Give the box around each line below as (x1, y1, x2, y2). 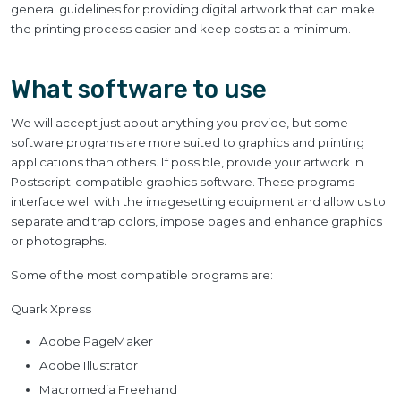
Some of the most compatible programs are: (11, 268, 273, 282)
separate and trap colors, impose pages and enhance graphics (11, 214, 382, 228)
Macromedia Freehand (39, 382, 177, 397)
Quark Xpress (11, 302, 91, 316)
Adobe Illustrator (39, 358, 138, 372)
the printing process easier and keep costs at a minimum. (11, 21, 351, 36)
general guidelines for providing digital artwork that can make (11, 2, 375, 16)
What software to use (11, 74, 267, 104)
